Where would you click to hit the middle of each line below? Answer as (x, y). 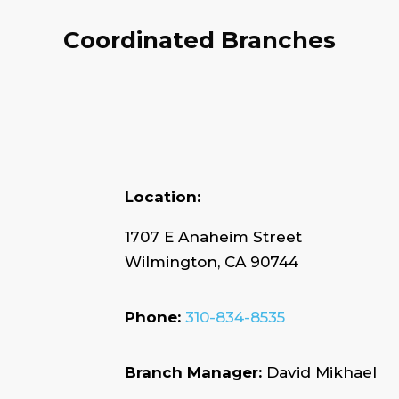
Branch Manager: (196, 373)
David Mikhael (322, 373)
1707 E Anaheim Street (214, 237)
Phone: (155, 318)
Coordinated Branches (199, 40)
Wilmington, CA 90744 (212, 262)
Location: (163, 197)
